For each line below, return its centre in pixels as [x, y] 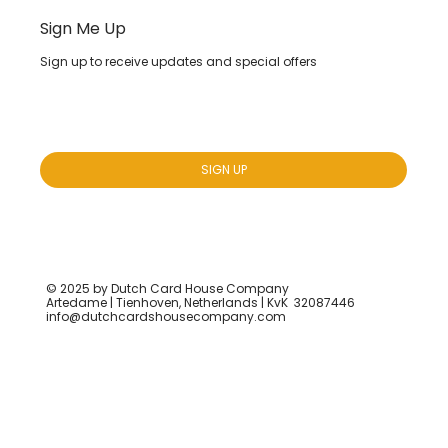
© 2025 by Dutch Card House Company [167, 289]
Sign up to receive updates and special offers [179, 62]
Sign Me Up [85, 28]
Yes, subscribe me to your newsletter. [179, 143]
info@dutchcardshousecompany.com [167, 317]
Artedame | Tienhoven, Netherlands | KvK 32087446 [201, 303]
